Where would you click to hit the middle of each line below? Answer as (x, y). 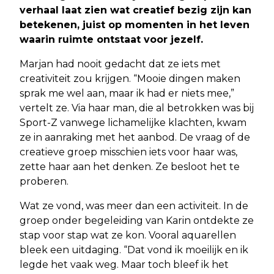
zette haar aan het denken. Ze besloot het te (130, 166)
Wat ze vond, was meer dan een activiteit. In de (134, 206)
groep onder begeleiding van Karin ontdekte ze (137, 220)
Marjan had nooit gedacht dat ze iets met (120, 64)
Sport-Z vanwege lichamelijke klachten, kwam (133, 122)
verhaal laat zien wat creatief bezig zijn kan (135, 10)
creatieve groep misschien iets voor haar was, (128, 152)
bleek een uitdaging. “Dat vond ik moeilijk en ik (134, 250)
